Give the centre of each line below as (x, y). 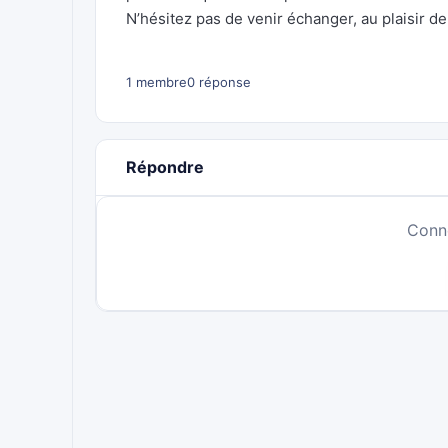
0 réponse (219, 82)
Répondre (165, 167)
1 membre (156, 82)
